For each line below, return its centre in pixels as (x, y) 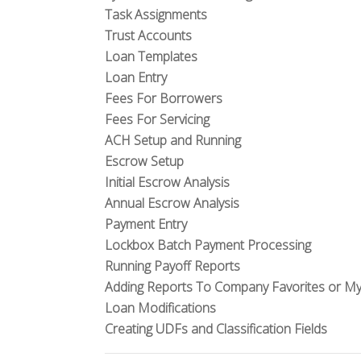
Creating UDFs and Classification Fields (216, 329)
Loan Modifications (160, 308)
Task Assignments (156, 15)
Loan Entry (136, 77)
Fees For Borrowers (164, 98)
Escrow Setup (144, 161)
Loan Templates (151, 56)
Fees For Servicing (157, 119)
